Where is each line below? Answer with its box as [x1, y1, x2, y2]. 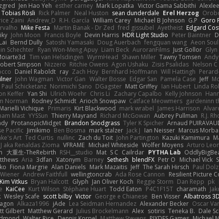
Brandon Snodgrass [64, 118, 120, 127]
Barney [84, 155, 104, 164]
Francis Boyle [44, 30, 81, 39]
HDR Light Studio [122, 30, 168, 39]
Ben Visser [151, 192, 180, 200]
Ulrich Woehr [50, 89, 87, 98]
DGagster [95, 82, 122, 90]
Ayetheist [157, 23, 183, 32]
